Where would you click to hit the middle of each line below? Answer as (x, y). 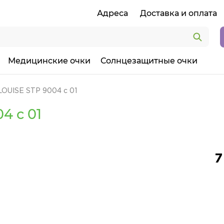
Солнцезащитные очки (149, 61)
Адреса (112, 13)
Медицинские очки (49, 61)
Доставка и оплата (178, 13)
